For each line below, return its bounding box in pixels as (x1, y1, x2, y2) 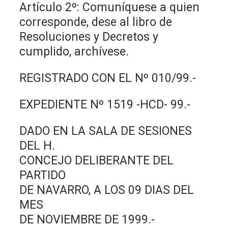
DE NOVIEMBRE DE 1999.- (19, 212, 155, 226)
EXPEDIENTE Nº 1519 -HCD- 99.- (19, 97, 191, 111)
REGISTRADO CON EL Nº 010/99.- (19, 71, 196, 85)
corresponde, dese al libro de (19, 15, 173, 29)
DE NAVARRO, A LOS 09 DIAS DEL (19, 183, 194, 197)
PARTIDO (19, 168, 66, 182)
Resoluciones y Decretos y (19, 30, 159, 44)
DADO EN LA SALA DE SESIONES (19, 124, 192, 138)
